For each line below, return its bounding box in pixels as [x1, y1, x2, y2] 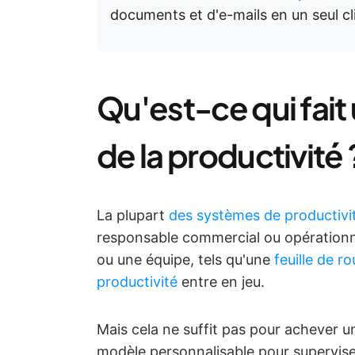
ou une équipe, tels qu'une [97, 251, 274, 268]
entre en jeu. [177, 273, 265, 290]
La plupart [97, 207, 169, 223]
